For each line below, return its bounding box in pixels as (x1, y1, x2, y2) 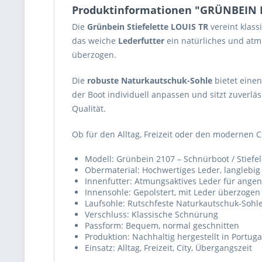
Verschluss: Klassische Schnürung (85, 209, 218, 220)
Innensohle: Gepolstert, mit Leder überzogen (85, 187, 260, 198)
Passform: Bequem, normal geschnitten (85, 220, 239, 231)
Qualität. (72, 103, 106, 114)
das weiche (72, 35, 118, 46)
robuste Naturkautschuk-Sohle (87, 75, 212, 86)
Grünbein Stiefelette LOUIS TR (87, 21, 208, 32)
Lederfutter (118, 35, 164, 46)
